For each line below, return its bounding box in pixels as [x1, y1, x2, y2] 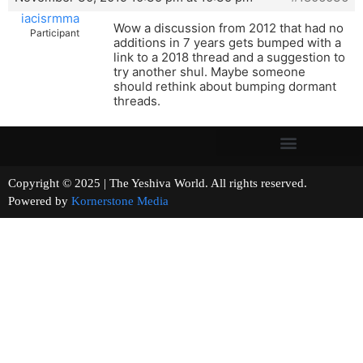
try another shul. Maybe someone [113, 64, 305, 80]
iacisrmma [20, 11, 79, 27]
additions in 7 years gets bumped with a [113, 35, 341, 51]
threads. [113, 93, 160, 109]
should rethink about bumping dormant [113, 79, 336, 95]
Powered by [8, 194, 71, 208]
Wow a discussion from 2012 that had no [113, 20, 344, 36]
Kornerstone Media [71, 194, 169, 208]
